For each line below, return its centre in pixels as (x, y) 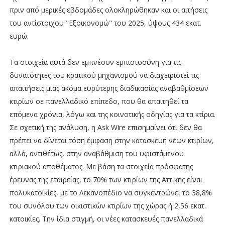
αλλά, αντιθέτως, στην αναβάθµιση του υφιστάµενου (96, 153)
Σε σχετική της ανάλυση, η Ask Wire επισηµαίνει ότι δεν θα (105, 127)
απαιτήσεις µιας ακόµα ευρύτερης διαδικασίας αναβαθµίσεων (109, 88)
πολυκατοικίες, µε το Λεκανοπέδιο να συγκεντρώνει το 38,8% (110, 192)
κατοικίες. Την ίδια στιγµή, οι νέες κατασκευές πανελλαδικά (106, 218)
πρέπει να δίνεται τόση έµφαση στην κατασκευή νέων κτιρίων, (111, 140)
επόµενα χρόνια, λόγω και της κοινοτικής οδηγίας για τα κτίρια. (112, 114)
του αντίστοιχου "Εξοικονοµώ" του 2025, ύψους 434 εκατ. (105, 23)
